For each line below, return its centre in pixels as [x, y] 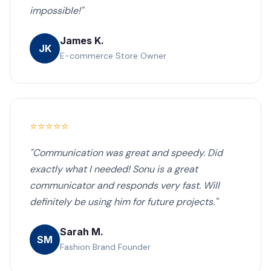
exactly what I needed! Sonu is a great [114, 169]
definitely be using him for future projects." [124, 202]
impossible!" [57, 11]
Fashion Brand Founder [105, 247]
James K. [82, 40]
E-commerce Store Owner [113, 55]
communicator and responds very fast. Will [125, 185]
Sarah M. [82, 231]
